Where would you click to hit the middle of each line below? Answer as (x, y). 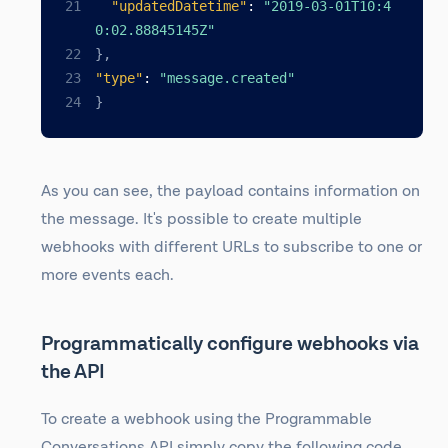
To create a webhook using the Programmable (206, 419)
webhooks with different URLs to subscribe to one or (231, 247)
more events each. (107, 275)
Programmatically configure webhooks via (230, 344)
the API (73, 372)
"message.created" (227, 78)
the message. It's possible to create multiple (201, 219)
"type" (119, 78)
